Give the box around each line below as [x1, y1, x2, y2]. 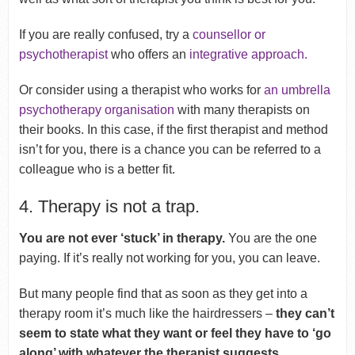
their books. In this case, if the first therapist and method [18, 122, 328, 136]
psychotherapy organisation [18, 102, 174, 116]
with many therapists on [174, 102, 310, 116]
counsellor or [192, 27, 265, 41]
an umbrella [263, 82, 330, 97]
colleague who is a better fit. [18, 162, 175, 176]
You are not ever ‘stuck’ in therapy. [18, 231, 225, 245]
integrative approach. [189, 47, 307, 61]
